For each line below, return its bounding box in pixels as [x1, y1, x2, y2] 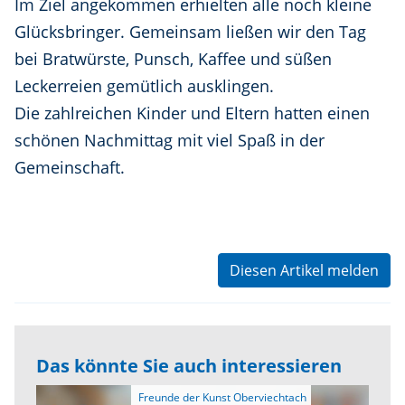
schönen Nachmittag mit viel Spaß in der [14, 128, 325, 151]
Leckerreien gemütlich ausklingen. [14, 74, 274, 97]
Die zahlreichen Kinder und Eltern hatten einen [14, 101, 370, 124]
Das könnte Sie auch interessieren [36, 353, 342, 378]
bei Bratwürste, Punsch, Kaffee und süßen [14, 47, 332, 70]
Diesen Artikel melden [230, 259, 379, 280]
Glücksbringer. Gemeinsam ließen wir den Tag [14, 20, 366, 42]
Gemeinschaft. [14, 155, 125, 178]
